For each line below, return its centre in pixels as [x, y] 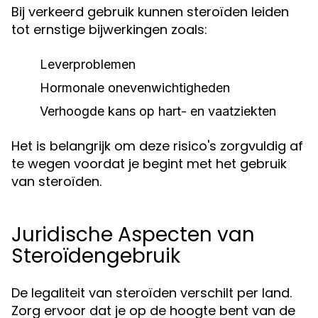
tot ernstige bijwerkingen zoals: [109, 29]
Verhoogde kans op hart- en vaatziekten [158, 111]
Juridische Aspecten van [133, 235]
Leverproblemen [88, 64]
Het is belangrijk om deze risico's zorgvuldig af [157, 146]
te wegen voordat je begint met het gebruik [149, 164]
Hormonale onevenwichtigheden [135, 88]
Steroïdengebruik [96, 256]
